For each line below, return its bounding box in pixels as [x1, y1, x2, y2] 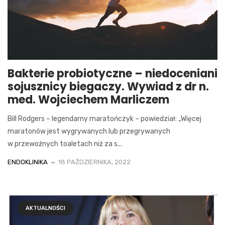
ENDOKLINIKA [8, 158, 48, 166]
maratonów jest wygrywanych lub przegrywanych [8, 127, 170, 136]
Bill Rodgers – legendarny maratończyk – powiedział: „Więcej [8, 114, 201, 123]
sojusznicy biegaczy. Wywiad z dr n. [8, 78, 209, 94]
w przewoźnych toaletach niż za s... [8, 139, 122, 148]
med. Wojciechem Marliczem [8, 91, 169, 107]
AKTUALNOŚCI [26, 204, 65, 211]
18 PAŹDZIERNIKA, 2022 [58, 158, 131, 166]
